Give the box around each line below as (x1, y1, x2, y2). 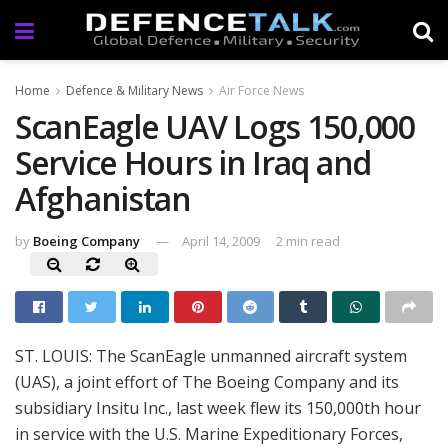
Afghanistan (15, 177, 191, 220)
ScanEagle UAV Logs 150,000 (15, 105, 415, 148)
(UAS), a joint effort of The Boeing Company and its (15, 370, 399, 393)
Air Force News (219, 82, 304, 99)
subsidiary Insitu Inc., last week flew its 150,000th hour (15, 396, 421, 419)
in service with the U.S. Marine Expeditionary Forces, (15, 422, 403, 445)
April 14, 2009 (182, 231, 260, 250)
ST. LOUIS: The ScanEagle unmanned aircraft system (15, 344, 407, 367)
